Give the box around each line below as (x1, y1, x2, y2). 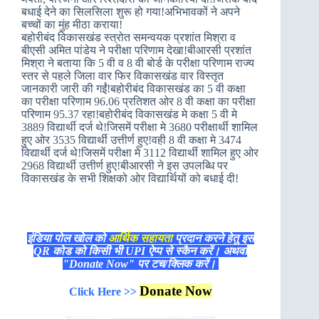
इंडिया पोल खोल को (26, 232, 108, 245)
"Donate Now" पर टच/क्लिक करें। (62, 258, 219, 271)
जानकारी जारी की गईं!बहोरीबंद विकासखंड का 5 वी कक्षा (21, 83, 246, 95)
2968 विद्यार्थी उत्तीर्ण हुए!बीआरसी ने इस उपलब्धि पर (21, 159, 228, 172)
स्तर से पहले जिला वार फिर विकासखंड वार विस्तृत (21, 70, 224, 83)
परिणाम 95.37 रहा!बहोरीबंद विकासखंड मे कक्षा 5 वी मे (21, 108, 237, 121)
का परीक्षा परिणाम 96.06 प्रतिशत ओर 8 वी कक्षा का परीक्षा (21, 95, 256, 108)
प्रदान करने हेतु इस (172, 232, 254, 245)
